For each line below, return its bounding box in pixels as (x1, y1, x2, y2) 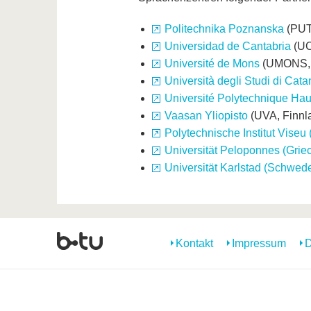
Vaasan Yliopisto (164, 110, 248, 122)
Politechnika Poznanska (164, 23, 284, 35)
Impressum (232, 237, 286, 250)
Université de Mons (164, 58, 260, 70)
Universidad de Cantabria (164, 40, 291, 53)
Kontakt (176, 237, 213, 250)
